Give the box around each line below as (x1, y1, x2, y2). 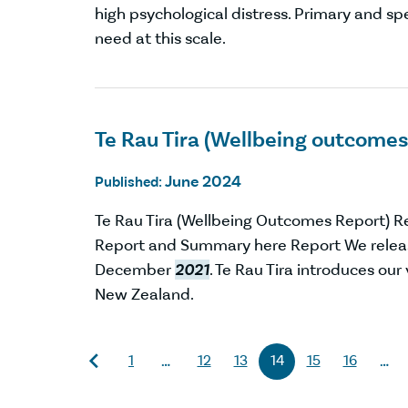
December (95, 260, 175, 280)
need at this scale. (95, 28, 226, 49)
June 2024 (165, 171, 241, 191)
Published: (95, 173, 165, 190)
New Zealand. (95, 284, 194, 304)
